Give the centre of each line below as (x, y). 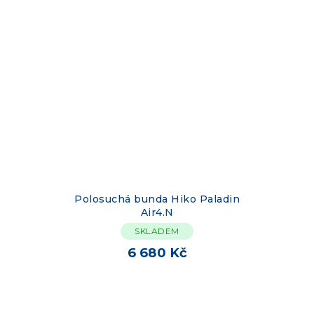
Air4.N (157, 212)
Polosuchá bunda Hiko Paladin (157, 199)
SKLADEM (157, 231)
